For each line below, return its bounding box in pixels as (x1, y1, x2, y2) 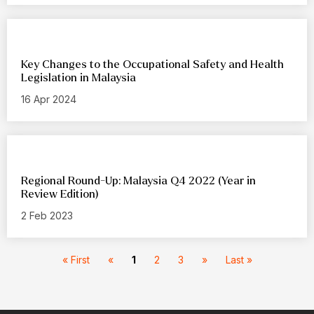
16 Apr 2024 (21, 93, 76, 106)
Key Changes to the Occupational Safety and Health (21, 58, 284, 71)
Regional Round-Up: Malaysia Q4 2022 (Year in (21, 175, 256, 187)
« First (62, 254, 90, 266)
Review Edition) (21, 188, 99, 200)
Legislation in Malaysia (21, 71, 136, 84)
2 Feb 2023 (21, 210, 73, 222)
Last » (225, 254, 252, 266)
